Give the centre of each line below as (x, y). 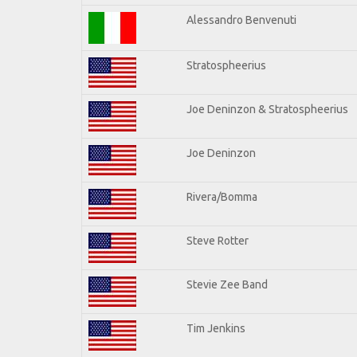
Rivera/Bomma (222, 196)
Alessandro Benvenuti (241, 20)
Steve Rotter (218, 240)
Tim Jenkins (216, 328)
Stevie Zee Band (227, 284)
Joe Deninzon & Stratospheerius (267, 109)
